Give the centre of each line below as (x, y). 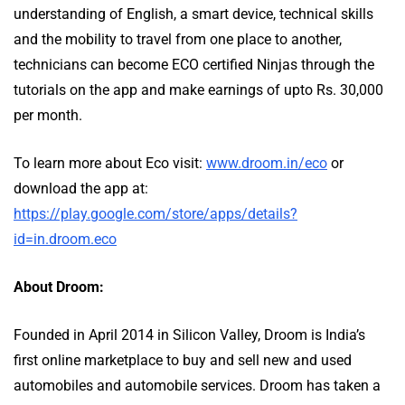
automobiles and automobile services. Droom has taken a (197, 386)
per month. (48, 115)
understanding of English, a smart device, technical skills (193, 14)
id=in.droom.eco (65, 239)
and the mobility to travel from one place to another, (178, 39)
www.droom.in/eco (267, 163)
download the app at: (81, 188)
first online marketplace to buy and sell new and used (183, 360)
